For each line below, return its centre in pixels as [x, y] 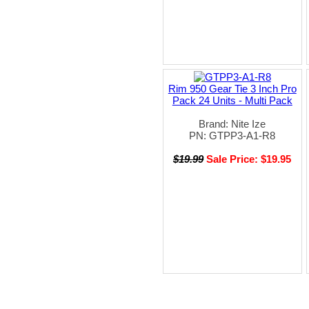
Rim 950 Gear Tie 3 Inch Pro [232, 88]
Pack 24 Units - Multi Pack [232, 100]
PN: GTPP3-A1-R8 [232, 135]
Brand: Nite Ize [232, 123]
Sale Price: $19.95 [249, 159]
